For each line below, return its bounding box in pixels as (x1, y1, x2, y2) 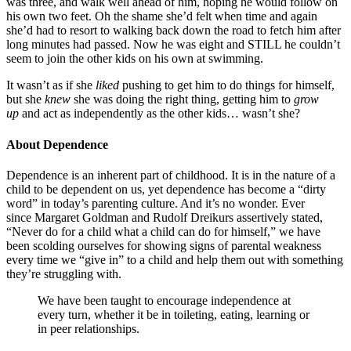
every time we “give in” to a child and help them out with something (6, 252, 343, 266)
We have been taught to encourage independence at (38, 293, 291, 307)
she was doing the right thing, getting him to (71, 92, 294, 107)
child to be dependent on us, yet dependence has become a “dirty (6, 182, 326, 196)
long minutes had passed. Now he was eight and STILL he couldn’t (6, 38, 340, 52)
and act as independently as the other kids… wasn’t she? (19, 107, 303, 121)
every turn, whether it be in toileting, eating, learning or (38, 307, 309, 321)
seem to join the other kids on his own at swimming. (6, 52, 266, 66)
